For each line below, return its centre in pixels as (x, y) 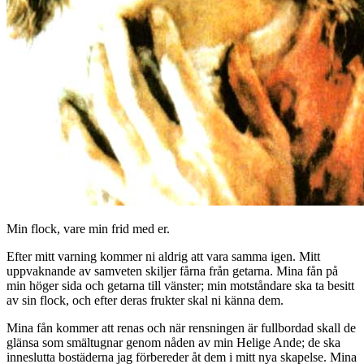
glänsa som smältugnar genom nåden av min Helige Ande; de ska (173, 342)
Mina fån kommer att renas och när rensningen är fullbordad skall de (181, 327)
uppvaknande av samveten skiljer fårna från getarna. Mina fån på (172, 271)
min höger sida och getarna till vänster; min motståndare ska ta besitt (180, 285)
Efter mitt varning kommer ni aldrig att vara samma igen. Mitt (163, 256)
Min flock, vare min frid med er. (88, 228)
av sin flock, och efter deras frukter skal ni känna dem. (145, 300)
